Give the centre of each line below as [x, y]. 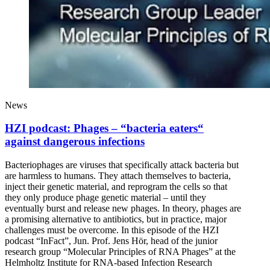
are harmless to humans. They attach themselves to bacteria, [118, 176]
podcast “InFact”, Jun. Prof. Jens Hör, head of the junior [111, 241]
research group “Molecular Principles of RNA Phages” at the [120, 252]
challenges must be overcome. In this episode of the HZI [112, 230]
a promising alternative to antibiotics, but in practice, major [116, 219]
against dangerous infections [75, 142]
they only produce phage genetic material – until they [105, 198]
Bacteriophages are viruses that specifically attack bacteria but [122, 165]
